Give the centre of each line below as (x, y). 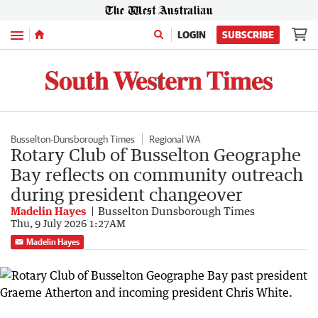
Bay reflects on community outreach (157, 174)
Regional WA (175, 139)
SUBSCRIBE (248, 35)
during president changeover (127, 194)
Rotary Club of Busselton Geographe (156, 154)
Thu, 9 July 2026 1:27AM (68, 223)
